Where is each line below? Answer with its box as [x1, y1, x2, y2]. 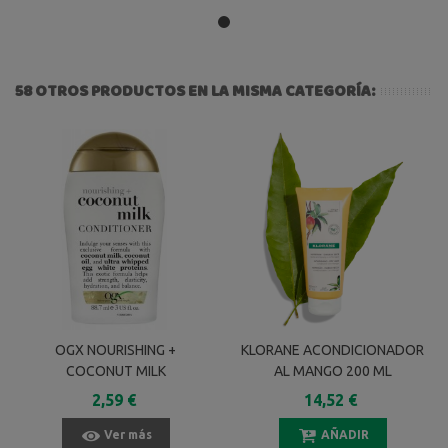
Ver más [103, 427, 152, 441]
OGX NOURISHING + [55, 341, 176, 358]
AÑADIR [320, 427, 369, 441]
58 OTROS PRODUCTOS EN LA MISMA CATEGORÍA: [15, 78, 375, 102]
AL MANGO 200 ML [273, 362, 392, 379]
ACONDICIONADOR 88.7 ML [29, 383, 202, 400]
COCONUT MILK [65, 362, 166, 379]
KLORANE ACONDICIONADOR [241, 341, 424, 358]
